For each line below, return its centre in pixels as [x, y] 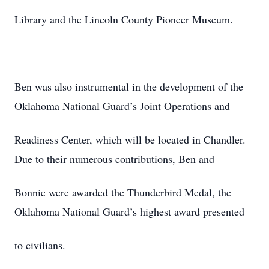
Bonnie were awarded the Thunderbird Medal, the [123, 192]
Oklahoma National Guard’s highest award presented [129, 211]
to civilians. [40, 245]
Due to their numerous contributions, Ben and [114, 159]
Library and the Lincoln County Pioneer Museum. [124, 19]
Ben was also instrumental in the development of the [129, 86]
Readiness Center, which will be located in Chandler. [130, 139]
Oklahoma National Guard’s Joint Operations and [122, 106]
